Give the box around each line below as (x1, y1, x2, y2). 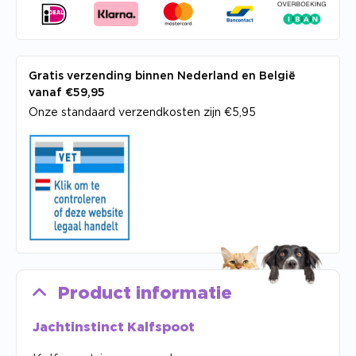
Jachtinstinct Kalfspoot (33, 321, 198, 335)
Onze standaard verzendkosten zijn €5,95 (29, 107, 256, 119)
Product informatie (58, 284, 232, 303)
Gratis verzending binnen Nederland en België (29, 71, 296, 83)
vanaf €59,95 (29, 87, 105, 99)
